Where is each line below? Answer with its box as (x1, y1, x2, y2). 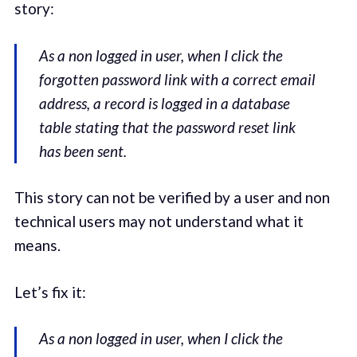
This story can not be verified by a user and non (14, 188, 330, 207)
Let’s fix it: (14, 282, 86, 301)
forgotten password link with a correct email (39, 69, 316, 88)
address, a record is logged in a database (39, 93, 291, 112)
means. (14, 236, 61, 255)
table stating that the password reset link (39, 117, 296, 136)
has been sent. (39, 141, 127, 160)
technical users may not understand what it (14, 212, 304, 231)
